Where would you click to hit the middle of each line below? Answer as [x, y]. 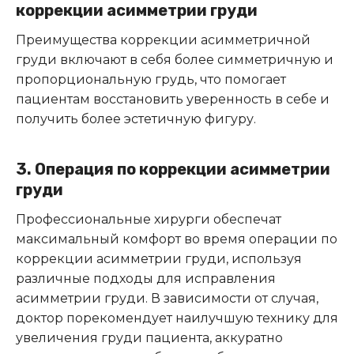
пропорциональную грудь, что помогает [151, 79]
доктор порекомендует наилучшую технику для [177, 318]
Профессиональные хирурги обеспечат [149, 219]
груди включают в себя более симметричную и [175, 59]
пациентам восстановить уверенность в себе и [173, 99]
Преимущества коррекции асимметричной [163, 40]
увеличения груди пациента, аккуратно [149, 337]
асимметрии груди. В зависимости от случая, [167, 298]
